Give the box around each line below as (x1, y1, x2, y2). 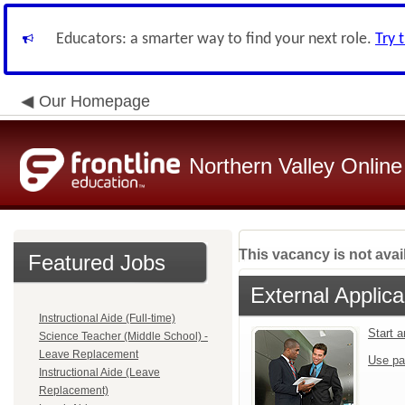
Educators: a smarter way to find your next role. (56, 31, 375, 48)
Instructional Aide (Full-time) (39, 312, 175, 325)
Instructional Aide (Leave (39, 366, 160, 379)
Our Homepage (39, 92, 150, 110)
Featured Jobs (28, 250, 165, 275)
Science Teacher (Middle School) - (39, 330, 208, 343)
